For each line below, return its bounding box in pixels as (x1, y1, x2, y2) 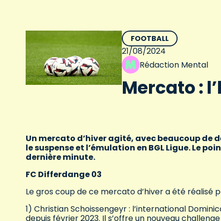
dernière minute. (26, 151, 95, 163)
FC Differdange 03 (26, 169, 102, 181)
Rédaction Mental (139, 59, 208, 71)
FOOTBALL (130, 34, 169, 44)
